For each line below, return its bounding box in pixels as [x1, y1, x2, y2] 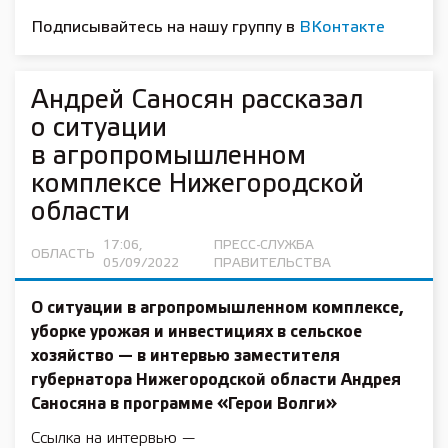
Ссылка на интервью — [31, 431, 195, 446]
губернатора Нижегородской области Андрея [31, 373, 401, 388]
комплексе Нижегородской [31, 173, 364, 197]
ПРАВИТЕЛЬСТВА [214, 258, 332, 269]
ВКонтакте [299, 20, 385, 35]
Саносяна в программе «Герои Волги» [31, 397, 337, 412]
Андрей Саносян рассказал [31, 89, 363, 113]
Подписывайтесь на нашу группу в [31, 20, 299, 35]
